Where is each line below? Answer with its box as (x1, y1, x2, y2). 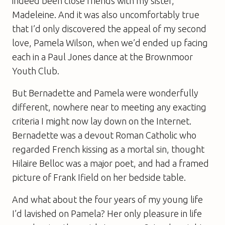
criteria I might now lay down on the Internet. (12, 116, 191, 126)
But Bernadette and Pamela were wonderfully (12, 87, 198, 98)
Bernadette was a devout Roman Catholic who (12, 130, 196, 140)
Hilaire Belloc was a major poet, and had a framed (12, 158, 209, 168)
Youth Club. (12, 65, 59, 76)
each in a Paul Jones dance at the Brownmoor (12, 51, 193, 62)
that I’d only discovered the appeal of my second (12, 23, 206, 34)
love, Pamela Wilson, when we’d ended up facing (12, 37, 208, 48)
